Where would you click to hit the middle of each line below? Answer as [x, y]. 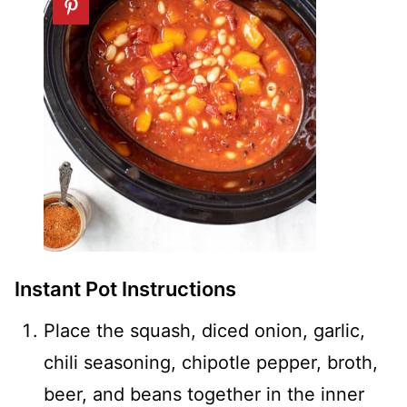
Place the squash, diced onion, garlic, [204, 331]
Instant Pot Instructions [125, 289]
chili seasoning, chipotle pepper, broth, [211, 363]
